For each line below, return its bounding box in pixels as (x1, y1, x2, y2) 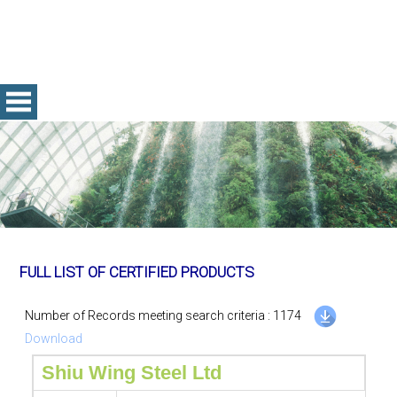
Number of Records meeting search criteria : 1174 (24, 307, 312, 323)
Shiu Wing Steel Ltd (41, 362, 222, 384)
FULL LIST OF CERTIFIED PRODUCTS (19, 263, 255, 281)
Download (24, 331, 82, 346)
